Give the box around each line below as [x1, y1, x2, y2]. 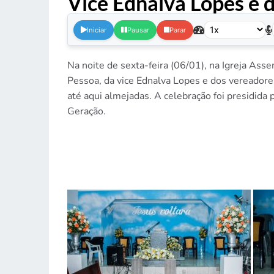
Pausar [127, 25, 149, 34]
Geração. [67, 105, 106, 119]
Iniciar [86, 25, 106, 34]
